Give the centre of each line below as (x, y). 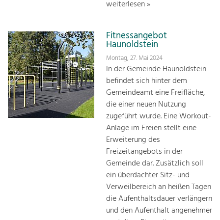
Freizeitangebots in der (144, 152)
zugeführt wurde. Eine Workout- (159, 117)
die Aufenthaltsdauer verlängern (159, 199)
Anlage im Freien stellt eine (151, 128)
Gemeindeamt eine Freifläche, (155, 93)
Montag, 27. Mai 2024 (134, 58)
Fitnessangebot (137, 36)
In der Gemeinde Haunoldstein (156, 69)
